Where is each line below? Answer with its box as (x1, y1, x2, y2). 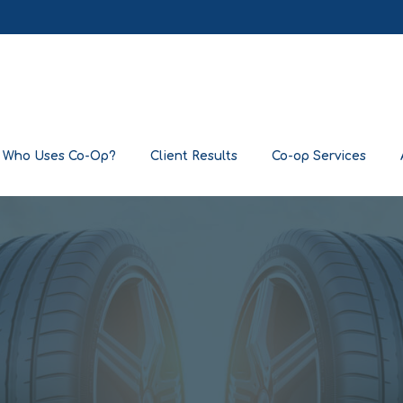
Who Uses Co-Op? (2, 148, 116, 163)
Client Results (149, 148, 237, 163)
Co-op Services (271, 148, 366, 163)
